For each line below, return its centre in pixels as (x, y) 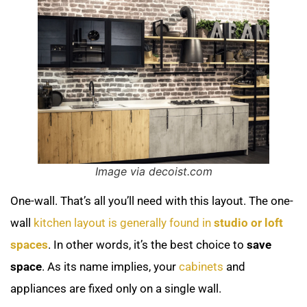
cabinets (201, 267)
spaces (29, 245)
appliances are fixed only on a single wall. (119, 289)
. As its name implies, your (110, 267)
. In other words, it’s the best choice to (147, 245)
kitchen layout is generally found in (124, 223)
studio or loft (248, 223)
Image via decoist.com (153, 172)
